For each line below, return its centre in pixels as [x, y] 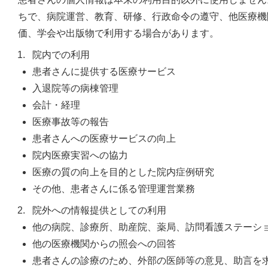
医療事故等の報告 [71, 121]
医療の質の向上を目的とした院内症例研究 [123, 172]
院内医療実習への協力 [80, 155]
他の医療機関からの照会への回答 [104, 243]
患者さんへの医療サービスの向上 [104, 138]
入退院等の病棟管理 [75, 88]
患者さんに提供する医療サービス [104, 71]
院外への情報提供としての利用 [99, 210]
